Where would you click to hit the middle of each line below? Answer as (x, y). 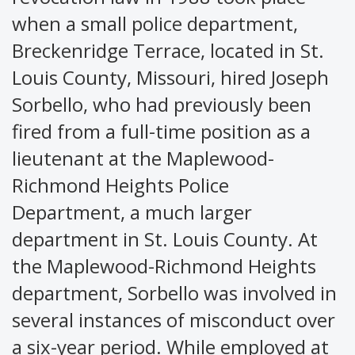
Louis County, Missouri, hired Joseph (170, 77)
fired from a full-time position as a (161, 131)
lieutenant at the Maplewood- (143, 158)
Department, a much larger (132, 212)
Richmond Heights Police (120, 185)
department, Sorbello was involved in (174, 292)
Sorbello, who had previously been (162, 104)
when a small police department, (155, 23)
